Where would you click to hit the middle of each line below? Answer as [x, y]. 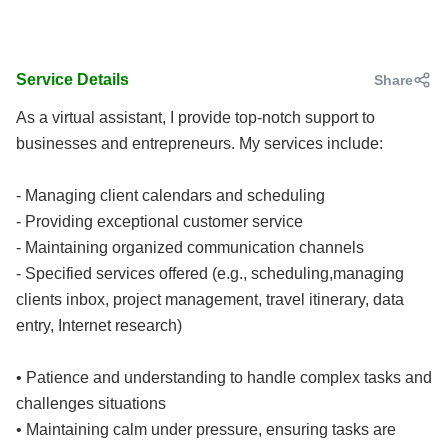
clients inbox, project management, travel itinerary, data [210, 299]
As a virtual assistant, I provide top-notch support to [195, 117]
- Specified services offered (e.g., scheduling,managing [210, 273]
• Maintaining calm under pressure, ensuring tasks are [206, 429]
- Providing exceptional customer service [159, 221]
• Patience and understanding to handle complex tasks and [224, 377]
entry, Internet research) [99, 325]
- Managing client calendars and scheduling [170, 195]
